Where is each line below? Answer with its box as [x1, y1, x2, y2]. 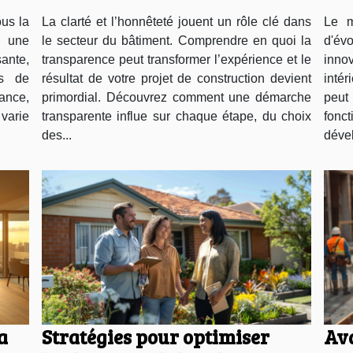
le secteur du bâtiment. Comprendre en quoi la [41, 34, 312, 48]
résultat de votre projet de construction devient [41, 72, 312, 86]
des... [41, 128, 72, 143]
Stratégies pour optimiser [41, 323, 269, 351]
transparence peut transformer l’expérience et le [41, 53, 312, 67]
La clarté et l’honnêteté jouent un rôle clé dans [41, 15, 312, 29]
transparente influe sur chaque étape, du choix [41, 110, 312, 124]
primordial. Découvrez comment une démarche [41, 91, 312, 105]
